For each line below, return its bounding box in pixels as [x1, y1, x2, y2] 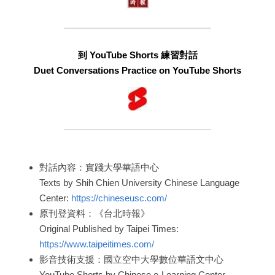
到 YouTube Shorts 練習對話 [77, 50, 198, 61]
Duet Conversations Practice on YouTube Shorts [34, 65, 241, 76]
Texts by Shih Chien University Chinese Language [39, 177, 239, 188]
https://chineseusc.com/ [71, 193, 167, 204]
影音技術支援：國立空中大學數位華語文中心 [39, 254, 223, 265]
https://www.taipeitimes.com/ [39, 239, 154, 250]
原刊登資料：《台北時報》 [39, 208, 150, 219]
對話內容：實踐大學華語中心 [39, 162, 159, 173]
